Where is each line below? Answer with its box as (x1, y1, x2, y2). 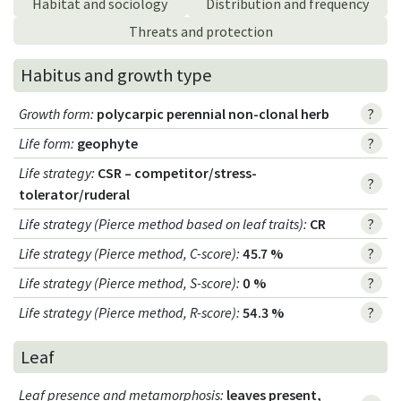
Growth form (19, 104, 91, 123)
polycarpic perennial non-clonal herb (97, 104, 330, 123)
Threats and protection (128, 21, 273, 40)
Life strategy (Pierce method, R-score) (19, 303, 237, 321)
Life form (19, 133, 72, 152)
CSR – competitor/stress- (98, 163, 258, 182)
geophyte (77, 133, 139, 152)
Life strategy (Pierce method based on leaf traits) (19, 214, 304, 233)
